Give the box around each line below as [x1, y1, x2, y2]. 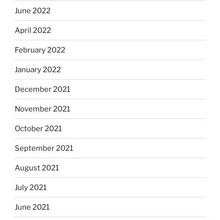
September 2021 [15, 143, 73, 153]
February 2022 [15, 45, 65, 55]
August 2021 [15, 163, 59, 172]
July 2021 [15, 183, 47, 192]
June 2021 [15, 202, 50, 212]
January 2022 [15, 65, 61, 74]
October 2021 [15, 124, 62, 133]
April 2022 [15, 26, 51, 35]
